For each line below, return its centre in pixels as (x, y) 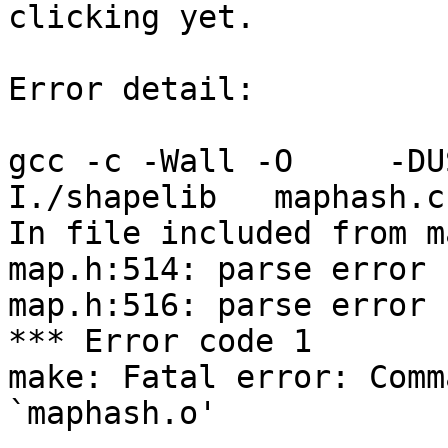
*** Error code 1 (160, 341)
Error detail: (131, 89)
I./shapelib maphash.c (226, 197)
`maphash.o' (112, 413)
